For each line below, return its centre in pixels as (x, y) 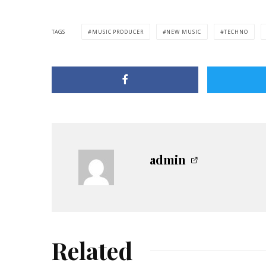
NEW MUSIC (184, 31)
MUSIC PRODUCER (118, 31)
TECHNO (236, 31)
